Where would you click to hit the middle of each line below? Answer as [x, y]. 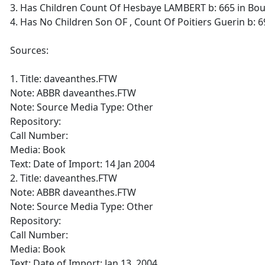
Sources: [29, 50]
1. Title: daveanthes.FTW [64, 79]
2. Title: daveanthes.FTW [64, 178]
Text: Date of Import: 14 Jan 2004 [83, 164]
